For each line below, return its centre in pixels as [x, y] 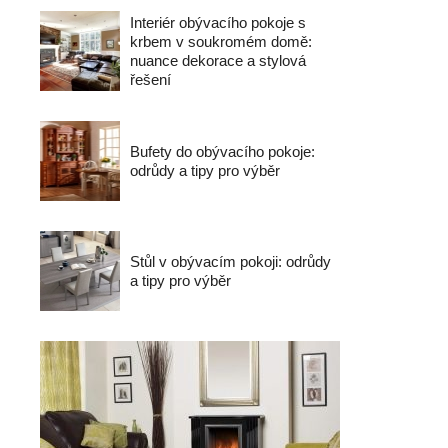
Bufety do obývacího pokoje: [222, 151]
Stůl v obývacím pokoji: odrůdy [230, 261]
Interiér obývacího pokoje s [218, 22]
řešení [150, 79]
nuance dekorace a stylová [218, 60]
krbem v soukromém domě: [221, 41]
